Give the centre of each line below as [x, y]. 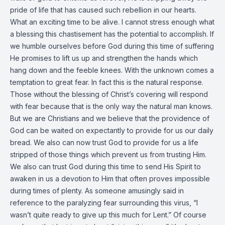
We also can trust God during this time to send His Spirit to [105, 166]
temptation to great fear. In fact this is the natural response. [107, 82]
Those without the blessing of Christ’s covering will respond [109, 94]
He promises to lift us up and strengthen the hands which [104, 58]
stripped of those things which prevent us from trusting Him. [108, 154]
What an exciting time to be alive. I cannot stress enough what [112, 22]
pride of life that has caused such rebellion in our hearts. [103, 10]
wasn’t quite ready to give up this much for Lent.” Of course [108, 215]
